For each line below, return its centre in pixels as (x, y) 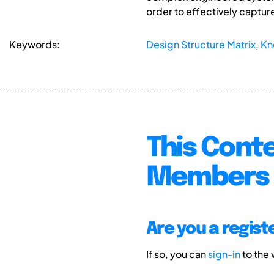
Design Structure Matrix (201, 45)
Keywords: (35, 45)
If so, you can (177, 254)
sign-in (224, 254)
